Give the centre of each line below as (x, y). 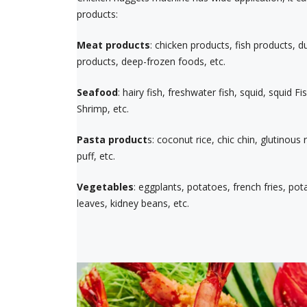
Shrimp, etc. (103, 108)
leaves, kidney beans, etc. (133, 203)
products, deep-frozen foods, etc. (151, 61)
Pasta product (112, 139)
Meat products (113, 45)
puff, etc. (96, 156)
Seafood (97, 92)
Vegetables (105, 186)
